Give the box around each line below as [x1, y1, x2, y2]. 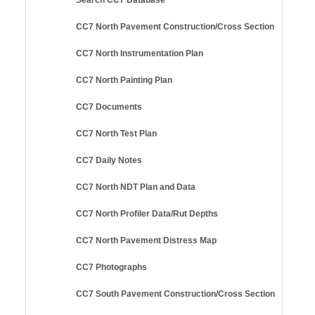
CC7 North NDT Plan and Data [76, 181, 195, 192]
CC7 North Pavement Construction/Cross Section [76, 21, 274, 32]
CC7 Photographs [76, 262, 147, 272]
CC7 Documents [76, 101, 142, 112]
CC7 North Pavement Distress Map [76, 235, 217, 245]
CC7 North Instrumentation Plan [76, 48, 203, 58]
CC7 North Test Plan [76, 128, 157, 139]
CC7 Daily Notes [76, 155, 142, 165]
